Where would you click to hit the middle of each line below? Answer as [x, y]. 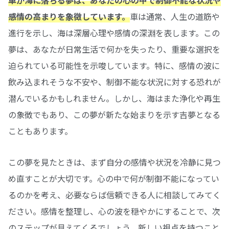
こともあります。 [40, 131]
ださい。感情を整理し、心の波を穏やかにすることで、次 [114, 211]
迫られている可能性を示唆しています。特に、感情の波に [114, 65]
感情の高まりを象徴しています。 [69, 16]
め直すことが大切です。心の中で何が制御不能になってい [114, 178]
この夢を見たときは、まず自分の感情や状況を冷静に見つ [114, 162]
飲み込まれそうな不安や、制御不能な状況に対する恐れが [114, 82]
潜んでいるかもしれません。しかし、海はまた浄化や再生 [114, 98]
